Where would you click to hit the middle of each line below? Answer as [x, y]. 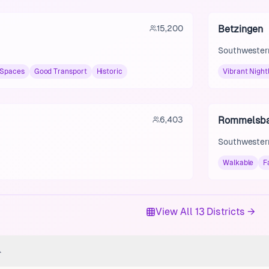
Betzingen [241, 29]
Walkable [238, 163]
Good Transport [60, 71]
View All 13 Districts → [205, 212]
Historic [109, 71]
